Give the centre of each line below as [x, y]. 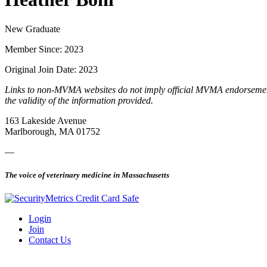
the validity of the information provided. [79, 100]
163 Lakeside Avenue [46, 120]
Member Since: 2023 [44, 49]
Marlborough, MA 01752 [52, 131]
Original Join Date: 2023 [51, 69]
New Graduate [32, 29]
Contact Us [50, 240]
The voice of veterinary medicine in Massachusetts [87, 175]
